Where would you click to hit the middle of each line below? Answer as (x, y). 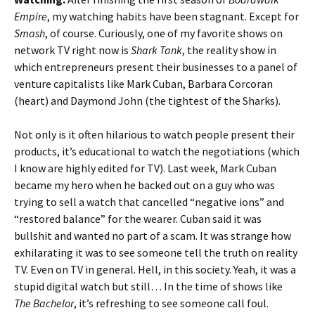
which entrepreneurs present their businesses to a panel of (156, 66)
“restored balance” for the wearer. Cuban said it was (138, 218)
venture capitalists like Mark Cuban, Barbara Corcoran (143, 83)
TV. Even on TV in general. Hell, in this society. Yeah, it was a (155, 269)
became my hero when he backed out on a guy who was (144, 185)
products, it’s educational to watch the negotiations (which (157, 151)
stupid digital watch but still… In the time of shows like (148, 286)
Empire (31, 16)
